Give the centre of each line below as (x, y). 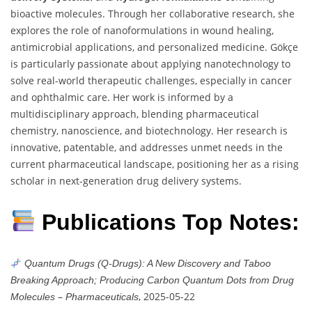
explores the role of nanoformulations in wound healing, (142, 31)
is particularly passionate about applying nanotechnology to (150, 64)
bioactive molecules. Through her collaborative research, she (153, 14)
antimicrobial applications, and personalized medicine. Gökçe (154, 47)
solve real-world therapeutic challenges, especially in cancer (151, 81)
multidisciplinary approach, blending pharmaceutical (135, 114)
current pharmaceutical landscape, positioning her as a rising (155, 164)
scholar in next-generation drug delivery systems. (126, 181)
